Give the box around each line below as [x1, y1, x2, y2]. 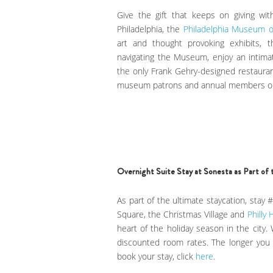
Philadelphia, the [117, 23, 180, 35]
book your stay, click [117, 250, 196, 263]
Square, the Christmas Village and [117, 208, 247, 221]
